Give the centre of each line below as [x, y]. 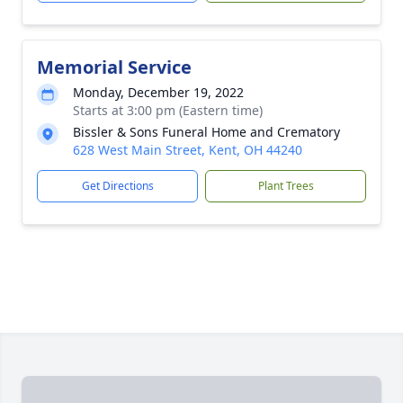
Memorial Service [114, 67]
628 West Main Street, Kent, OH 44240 [188, 150]
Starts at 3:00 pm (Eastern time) [168, 110]
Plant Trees [286, 186]
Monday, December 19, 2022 [158, 92]
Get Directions [117, 186]
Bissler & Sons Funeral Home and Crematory [206, 132]
